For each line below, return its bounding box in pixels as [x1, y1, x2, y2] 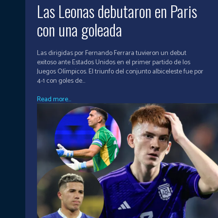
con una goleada [37, 18, 122, 41]
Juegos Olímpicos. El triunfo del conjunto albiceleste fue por [37, 66, 203, 77]
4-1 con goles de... [37, 75, 85, 87]
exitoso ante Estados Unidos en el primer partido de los [37, 56, 190, 68]
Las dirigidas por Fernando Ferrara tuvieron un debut [37, 47, 186, 59]
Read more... [37, 93, 71, 105]
